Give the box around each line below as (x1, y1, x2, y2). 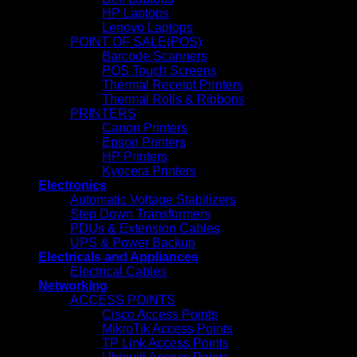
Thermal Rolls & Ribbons (102, 92, 245, 106)
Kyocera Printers (102, 164, 196, 178)
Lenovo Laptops (102, 21, 193, 34)
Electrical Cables (70, 265, 167, 278)
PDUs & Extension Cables (70, 222, 220, 235)
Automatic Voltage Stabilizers (70, 193, 236, 206)
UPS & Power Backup (70, 236, 195, 249)
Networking (38, 279, 108, 292)
